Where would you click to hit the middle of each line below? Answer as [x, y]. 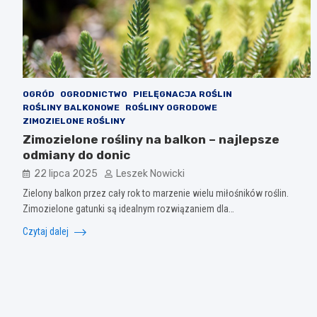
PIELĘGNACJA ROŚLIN [183, 94]
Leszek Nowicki [150, 173]
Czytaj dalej [47, 231]
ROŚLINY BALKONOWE [71, 107]
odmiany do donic [76, 155]
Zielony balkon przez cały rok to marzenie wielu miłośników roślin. [156, 193]
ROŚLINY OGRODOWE [171, 107]
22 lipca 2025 [66, 173]
